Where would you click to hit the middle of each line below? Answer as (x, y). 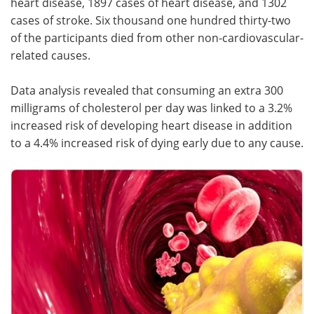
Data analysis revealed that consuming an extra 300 (147, 90)
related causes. (50, 55)
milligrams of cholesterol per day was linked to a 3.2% (151, 107)
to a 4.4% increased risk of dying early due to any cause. (157, 142)
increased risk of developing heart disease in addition (151, 125)
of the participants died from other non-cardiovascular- (157, 37)
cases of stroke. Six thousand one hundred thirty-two (151, 20)
